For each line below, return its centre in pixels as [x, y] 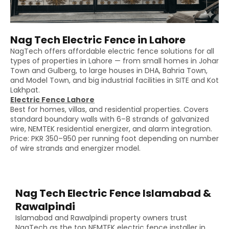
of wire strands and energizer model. [75, 148]
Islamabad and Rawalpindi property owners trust [101, 217]
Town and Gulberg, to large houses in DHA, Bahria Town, [109, 71]
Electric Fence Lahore [52, 100]
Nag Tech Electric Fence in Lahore [98, 40]
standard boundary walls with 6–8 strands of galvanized [110, 119]
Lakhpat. [25, 90]
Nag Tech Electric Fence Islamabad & [113, 193]
